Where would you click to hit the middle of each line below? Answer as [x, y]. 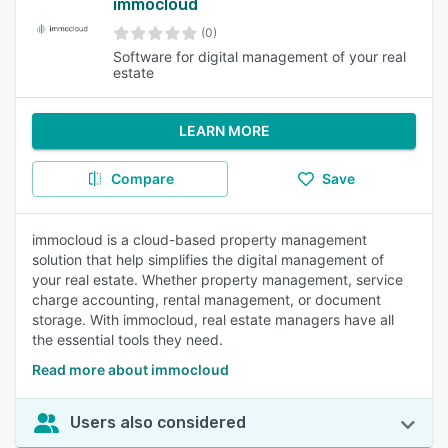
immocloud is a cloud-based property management [199, 239]
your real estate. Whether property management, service [217, 279]
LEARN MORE [224, 130]
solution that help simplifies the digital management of [208, 259]
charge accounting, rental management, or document [206, 299]
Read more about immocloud [130, 369]
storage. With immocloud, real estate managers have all [213, 319]
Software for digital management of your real [259, 56]
